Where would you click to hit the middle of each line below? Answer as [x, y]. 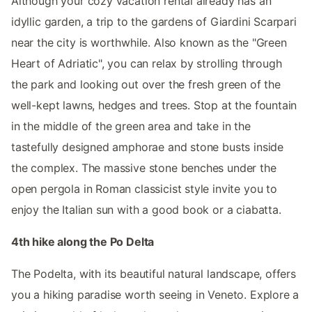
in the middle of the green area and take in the [131, 126]
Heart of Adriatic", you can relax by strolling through [147, 64]
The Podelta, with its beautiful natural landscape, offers [154, 274]
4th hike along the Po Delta [83, 242]
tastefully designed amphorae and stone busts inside [148, 147]
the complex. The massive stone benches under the [144, 168]
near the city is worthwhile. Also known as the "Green [149, 43]
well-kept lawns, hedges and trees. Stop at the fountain [154, 106]
